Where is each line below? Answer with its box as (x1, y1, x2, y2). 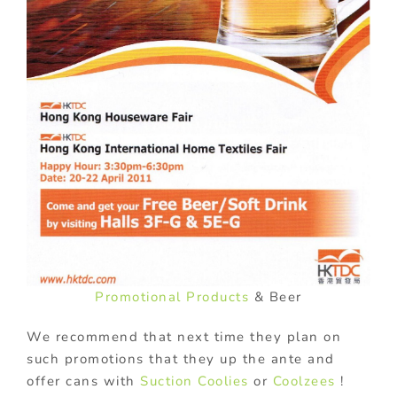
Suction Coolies (140, 372, 249, 391)
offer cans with (27, 372, 140, 391)
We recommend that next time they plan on (27, 328, 341, 346)
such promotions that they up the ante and (27, 350, 335, 369)
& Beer (249, 288, 302, 307)
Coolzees (272, 372, 336, 391)
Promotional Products (95, 288, 250, 307)
